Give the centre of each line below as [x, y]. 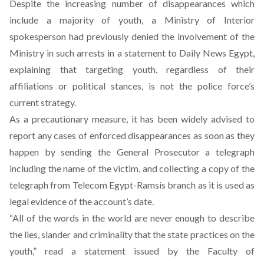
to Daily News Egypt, [210, 53]
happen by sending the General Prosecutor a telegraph [132, 152]
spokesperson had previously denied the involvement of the [132, 37]
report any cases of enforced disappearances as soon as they [132, 136]
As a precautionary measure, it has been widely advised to [132, 119]
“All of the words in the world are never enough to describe [132, 218]
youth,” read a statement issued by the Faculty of [132, 251]
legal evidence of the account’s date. [82, 202]
